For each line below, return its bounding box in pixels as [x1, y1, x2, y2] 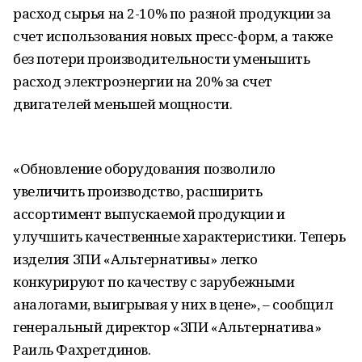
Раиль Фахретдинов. [13, 340, 151, 359]
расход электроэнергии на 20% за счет [13, 72, 272, 90]
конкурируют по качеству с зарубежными [13, 272, 295, 291]
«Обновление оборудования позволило [13, 159, 276, 178]
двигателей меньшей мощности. [13, 95, 233, 113]
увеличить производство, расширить [13, 182, 263, 200]
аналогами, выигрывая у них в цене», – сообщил [13, 295, 334, 314]
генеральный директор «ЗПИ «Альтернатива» [13, 318, 322, 336]
